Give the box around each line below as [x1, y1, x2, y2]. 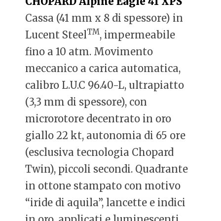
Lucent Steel [25, 28, 87, 41]
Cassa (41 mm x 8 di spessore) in [25, 11, 184, 24]
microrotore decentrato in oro [25, 112, 172, 125]
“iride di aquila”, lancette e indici [25, 196, 186, 209]
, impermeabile [100, 28, 176, 41]
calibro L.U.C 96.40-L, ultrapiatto [25, 78, 184, 91]
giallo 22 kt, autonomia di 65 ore [25, 129, 186, 142]
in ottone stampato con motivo [25, 179, 181, 192]
